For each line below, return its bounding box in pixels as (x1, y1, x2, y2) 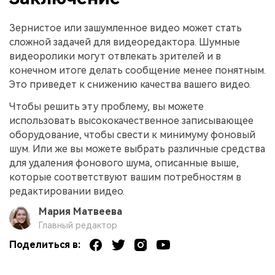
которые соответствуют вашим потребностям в (9, 171, 241, 183)
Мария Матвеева (38, 206, 122, 218)
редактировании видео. (9, 185, 125, 197)
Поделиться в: (9, 238, 80, 250)
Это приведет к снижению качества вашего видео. (9, 78, 251, 90)
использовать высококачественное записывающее (9, 114, 254, 126)
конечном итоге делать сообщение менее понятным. (9, 64, 266, 76)
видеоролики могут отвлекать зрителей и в (9, 50, 221, 62)
